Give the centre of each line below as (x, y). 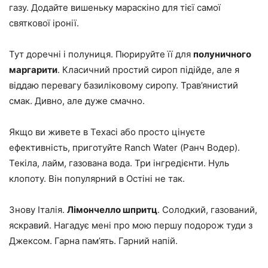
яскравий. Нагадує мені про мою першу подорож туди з (131, 225)
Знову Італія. (38, 209)
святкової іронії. (44, 23)
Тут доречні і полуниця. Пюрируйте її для (101, 54)
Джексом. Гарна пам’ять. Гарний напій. (93, 240)
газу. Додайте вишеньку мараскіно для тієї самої (115, 7)
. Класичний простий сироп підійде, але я (148, 69)
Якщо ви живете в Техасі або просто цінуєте (107, 132)
